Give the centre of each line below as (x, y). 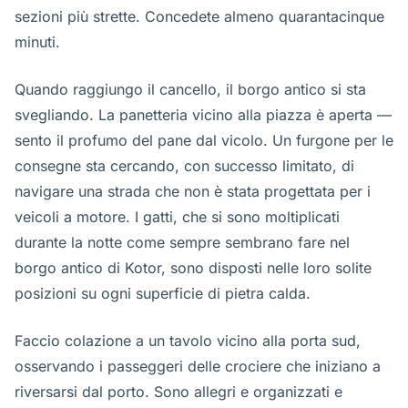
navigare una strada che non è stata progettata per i (193, 191)
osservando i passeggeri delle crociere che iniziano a (198, 366)
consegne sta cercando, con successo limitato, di (184, 166)
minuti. (37, 42)
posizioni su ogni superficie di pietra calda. (163, 293)
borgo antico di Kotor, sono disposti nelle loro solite (193, 268)
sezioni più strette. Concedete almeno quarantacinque (199, 16)
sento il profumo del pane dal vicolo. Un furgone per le (204, 140)
